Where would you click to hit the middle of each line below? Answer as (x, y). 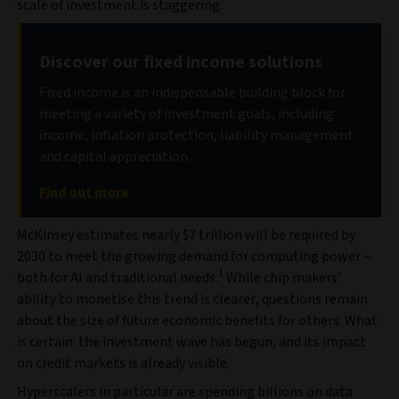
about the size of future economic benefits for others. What (197, 320)
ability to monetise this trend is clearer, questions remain (192, 299)
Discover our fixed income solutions (181, 62)
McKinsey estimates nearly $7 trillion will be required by (186, 235)
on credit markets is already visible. (123, 363)
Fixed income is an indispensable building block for (192, 92)
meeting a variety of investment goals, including (187, 114)
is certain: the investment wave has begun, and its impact (191, 342)
